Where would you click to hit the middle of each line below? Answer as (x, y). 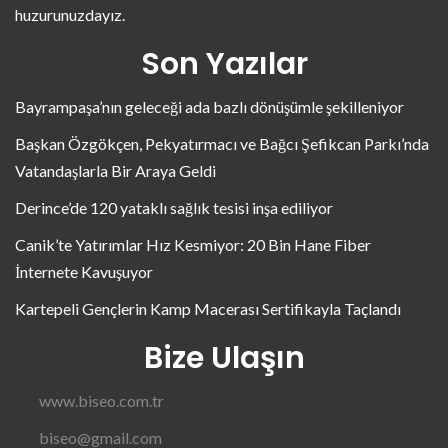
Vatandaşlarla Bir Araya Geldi (115, 170)
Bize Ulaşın (224, 358)
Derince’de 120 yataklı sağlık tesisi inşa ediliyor (174, 207)
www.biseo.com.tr (101, 400)
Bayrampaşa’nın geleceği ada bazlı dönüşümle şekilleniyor (209, 106)
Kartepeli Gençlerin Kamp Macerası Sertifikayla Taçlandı (208, 308)
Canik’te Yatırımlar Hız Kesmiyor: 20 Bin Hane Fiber (193, 244)
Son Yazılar (224, 64)
